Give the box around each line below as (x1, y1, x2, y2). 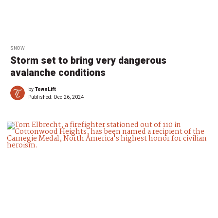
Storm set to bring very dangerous (10, 54, 166, 66)
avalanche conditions (10, 67, 106, 78)
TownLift (35, 86, 56, 92)
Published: (28, 93, 54, 100)
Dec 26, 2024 (54, 93, 84, 100)
